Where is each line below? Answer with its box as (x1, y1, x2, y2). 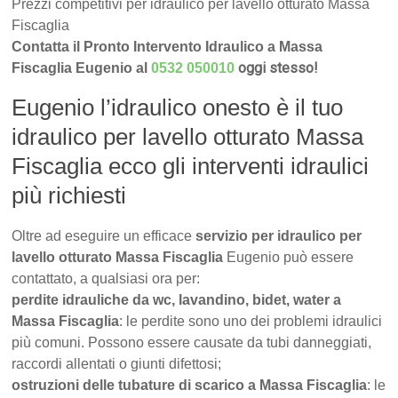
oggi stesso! (238, 60, 319, 77)
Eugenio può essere (223, 250, 354, 266)
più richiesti (12, 182, 127, 210)
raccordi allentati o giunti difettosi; (12, 356, 222, 372)
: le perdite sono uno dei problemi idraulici (119, 314, 383, 330)
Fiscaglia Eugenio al (12, 60, 152, 76)
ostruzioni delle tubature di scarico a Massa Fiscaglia (12, 378, 368, 394)
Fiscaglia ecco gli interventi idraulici (12, 153, 370, 180)
